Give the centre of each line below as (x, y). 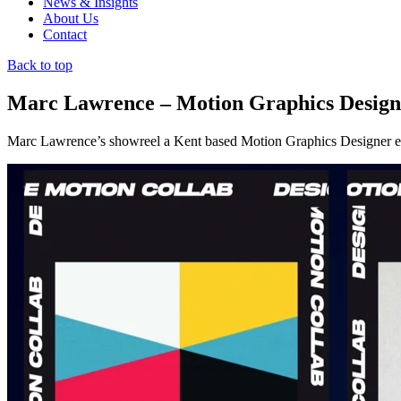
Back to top (40, 65)
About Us (71, 18)
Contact (65, 34)
